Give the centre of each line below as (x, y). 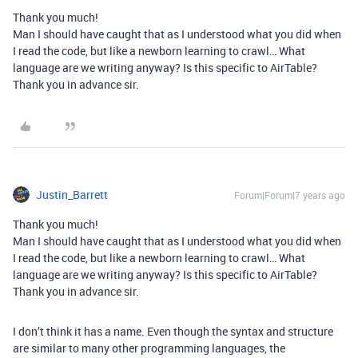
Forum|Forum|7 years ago (290, 195)
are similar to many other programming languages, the (149, 348)
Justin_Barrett (72, 195)
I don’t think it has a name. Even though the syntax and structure (173, 331)
